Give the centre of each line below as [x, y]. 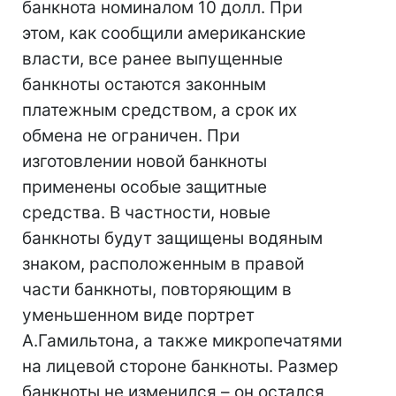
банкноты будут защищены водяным [172, 238]
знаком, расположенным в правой [163, 264]
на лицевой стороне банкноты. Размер [180, 366]
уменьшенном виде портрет [138, 315]
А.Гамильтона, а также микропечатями [182, 341]
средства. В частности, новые [146, 213]
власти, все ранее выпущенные [152, 59]
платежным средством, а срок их [160, 110]
